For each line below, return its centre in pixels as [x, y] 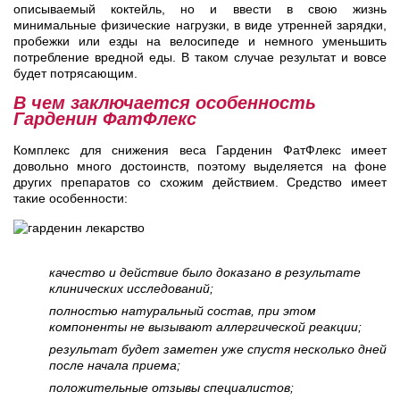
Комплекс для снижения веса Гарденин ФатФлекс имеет [200, 150]
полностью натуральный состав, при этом [183, 311]
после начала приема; [115, 366]
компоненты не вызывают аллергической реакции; [205, 327]
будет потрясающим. [75, 74]
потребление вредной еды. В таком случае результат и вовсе [200, 58]
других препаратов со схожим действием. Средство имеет [200, 183]
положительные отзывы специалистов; [171, 388]
